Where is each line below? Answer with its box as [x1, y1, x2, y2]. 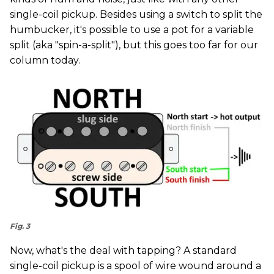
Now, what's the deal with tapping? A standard [10, 245, 237, 257]
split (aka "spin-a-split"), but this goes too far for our [10, 39, 258, 51]
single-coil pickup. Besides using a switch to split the [10, 8, 262, 20]
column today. [10, 54, 80, 66]
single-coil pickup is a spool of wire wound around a [10, 260, 261, 272]
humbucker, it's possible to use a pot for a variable [10, 23, 254, 35]
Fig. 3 [10, 221, 30, 231]
